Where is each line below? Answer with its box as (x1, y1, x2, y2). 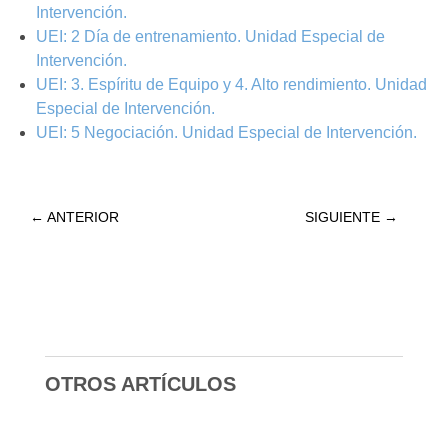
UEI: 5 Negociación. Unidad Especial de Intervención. (35, 124, 417, 142)
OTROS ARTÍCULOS (44, 373, 236, 396)
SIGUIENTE (305, 209, 381, 226)
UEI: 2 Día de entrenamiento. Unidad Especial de (35, 28, 385, 46)
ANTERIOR (46, 209, 119, 226)
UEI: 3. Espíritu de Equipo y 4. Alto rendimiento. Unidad (35, 76, 427, 94)
